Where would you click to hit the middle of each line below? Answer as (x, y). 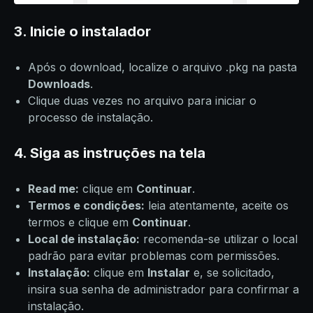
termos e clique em (80, 223)
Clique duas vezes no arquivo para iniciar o (142, 101)
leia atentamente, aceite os (217, 206)
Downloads (59, 84)
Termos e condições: (86, 206)
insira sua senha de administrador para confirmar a (163, 290)
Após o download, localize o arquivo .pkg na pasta (162, 67)
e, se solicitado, (232, 273)
